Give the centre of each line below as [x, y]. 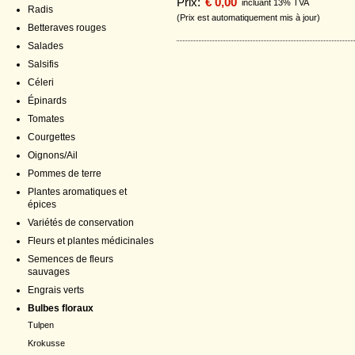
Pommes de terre [65, 174]
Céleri [41, 82]
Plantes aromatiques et [77, 192]
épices [42, 204]
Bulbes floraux [61, 308]
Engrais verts [56, 290]
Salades [46, 46]
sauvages [49, 272]
